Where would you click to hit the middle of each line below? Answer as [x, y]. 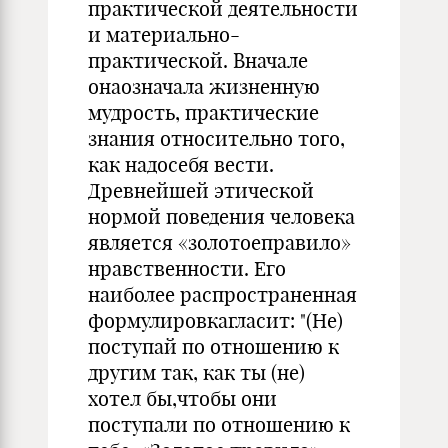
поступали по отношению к [219, 424]
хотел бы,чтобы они [182, 398]
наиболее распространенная [222, 294]
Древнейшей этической [201, 190]
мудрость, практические [203, 112]
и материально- [164, 34]
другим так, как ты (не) [196, 372]
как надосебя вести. [181, 164]
